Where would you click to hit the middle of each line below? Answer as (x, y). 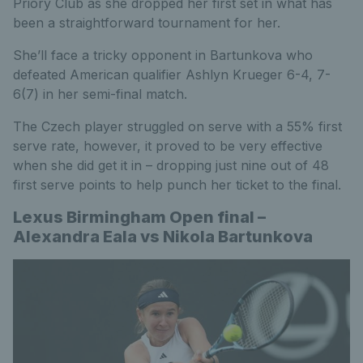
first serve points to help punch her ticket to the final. (177, 184)
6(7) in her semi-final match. (100, 94)
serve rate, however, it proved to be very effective (168, 145)
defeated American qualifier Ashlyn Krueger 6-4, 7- (172, 74)
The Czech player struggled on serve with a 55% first (177, 126)
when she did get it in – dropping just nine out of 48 (171, 165)
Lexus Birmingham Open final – (139, 217)
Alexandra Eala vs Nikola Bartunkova (163, 236)
